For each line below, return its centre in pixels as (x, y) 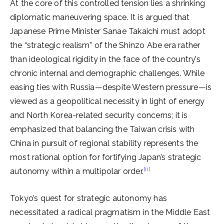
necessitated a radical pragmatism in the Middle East (110, 212)
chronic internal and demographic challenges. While (107, 73)
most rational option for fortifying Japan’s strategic (106, 157)
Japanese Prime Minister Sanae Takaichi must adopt (108, 31)
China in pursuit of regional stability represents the (104, 143)
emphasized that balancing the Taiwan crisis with (102, 129)
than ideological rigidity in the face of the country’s (105, 59)
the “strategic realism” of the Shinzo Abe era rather (105, 45)
